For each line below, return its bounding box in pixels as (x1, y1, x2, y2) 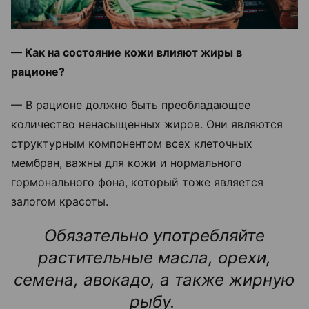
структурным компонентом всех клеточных (11, 137, 252, 151)
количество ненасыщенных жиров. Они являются (11, 117, 283, 132)
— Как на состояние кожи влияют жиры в (11, 46, 242, 60)
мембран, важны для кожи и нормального (11, 156, 242, 170)
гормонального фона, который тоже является (11, 175, 263, 190)
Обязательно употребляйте (44, 226, 265, 246)
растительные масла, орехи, (38, 248, 271, 268)
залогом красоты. (11, 195, 112, 209)
